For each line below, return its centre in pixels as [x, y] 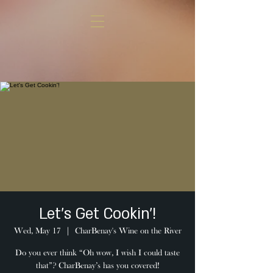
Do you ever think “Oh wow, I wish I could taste [97, 253]
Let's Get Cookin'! [97, 214]
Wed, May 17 [37, 231]
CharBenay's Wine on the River [128, 231]
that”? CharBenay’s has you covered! [97, 266]
